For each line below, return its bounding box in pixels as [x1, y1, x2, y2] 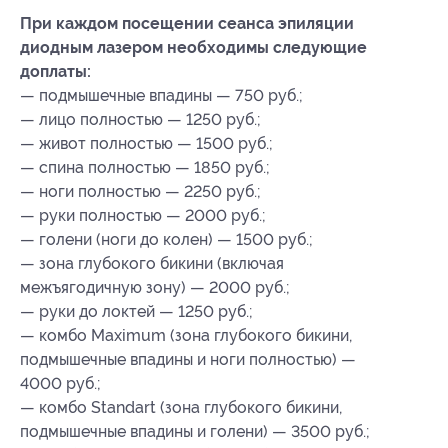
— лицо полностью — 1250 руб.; [20, 110, 261, 130]
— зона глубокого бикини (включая [20, 254, 284, 274]
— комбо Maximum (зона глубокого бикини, [20, 326, 352, 346]
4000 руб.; [20, 374, 101, 394]
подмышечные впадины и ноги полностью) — [20, 350, 356, 370]
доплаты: [20, 62, 91, 82]
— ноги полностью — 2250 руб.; [20, 182, 261, 202]
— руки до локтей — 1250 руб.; [20, 302, 253, 322]
